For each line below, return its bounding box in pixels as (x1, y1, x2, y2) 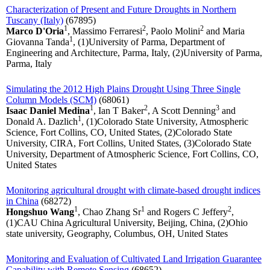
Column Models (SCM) (6, 95, 96, 105)
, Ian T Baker (93, 105, 144, 116)
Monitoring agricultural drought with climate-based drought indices (6, 185, 260, 196)
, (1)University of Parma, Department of (73, 37, 225, 48)
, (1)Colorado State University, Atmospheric (81, 116, 248, 127)
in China (6, 196, 39, 207)
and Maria (204, 26, 245, 37)
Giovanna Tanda (6, 37, 69, 48)
